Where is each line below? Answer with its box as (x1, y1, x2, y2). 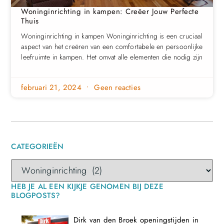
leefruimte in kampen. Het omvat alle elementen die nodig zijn (21, 51, 203, 62)
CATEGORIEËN (11, 141, 64, 152)
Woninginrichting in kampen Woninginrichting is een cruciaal (21, 30, 202, 41)
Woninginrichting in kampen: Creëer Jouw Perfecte (21, 5, 199, 17)
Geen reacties (91, 81, 141, 93)
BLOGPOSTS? (11, 190, 60, 201)
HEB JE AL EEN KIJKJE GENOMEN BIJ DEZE (11, 181, 163, 192)
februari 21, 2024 (21, 81, 84, 93)
